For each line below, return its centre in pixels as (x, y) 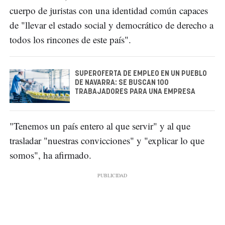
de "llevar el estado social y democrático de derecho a (111, 25)
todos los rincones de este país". (70, 39)
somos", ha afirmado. (50, 155)
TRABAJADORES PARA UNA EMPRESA (135, 92)
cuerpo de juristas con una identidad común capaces (109, 10)
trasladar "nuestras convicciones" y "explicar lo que (107, 141)
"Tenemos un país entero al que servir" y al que (100, 126)
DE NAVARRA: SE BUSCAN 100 (122, 83)
